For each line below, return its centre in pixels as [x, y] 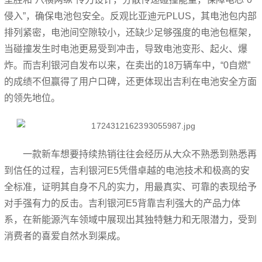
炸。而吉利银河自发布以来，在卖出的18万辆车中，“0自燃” [127, 65]
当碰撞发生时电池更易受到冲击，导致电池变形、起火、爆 [126, 49]
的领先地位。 [32, 98]
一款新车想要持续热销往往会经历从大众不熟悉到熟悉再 [140, 154]
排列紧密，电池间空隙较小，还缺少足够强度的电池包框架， [131, 32]
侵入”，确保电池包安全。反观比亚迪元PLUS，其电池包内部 [131, 16]
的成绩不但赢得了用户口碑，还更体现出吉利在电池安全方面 [131, 82]
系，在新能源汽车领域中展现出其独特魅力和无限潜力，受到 [131, 220]
